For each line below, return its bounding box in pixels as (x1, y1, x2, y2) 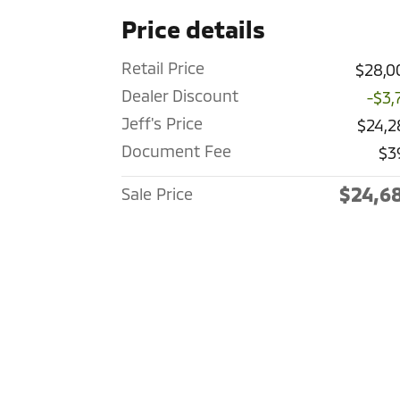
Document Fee (121, 140, 231, 161)
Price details (121, 13, 265, 43)
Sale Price (121, 183, 193, 204)
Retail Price (121, 57, 204, 78)
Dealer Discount (121, 85, 238, 105)
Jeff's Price (121, 112, 203, 133)
